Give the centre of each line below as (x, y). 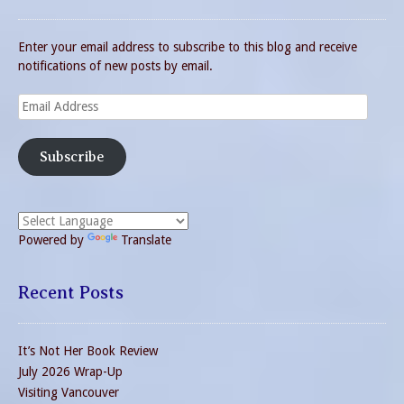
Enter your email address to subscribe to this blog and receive (188, 47)
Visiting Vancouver (69, 393)
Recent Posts (71, 293)
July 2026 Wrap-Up (70, 372)
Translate (146, 240)
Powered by (53, 240)
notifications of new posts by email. (115, 66)
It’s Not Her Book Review (88, 351)
